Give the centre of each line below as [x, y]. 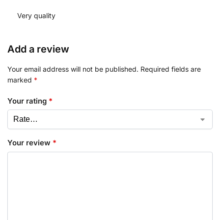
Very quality [36, 16]
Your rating [28, 101]
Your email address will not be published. [73, 69]
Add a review [38, 49]
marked [21, 80]
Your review [30, 143]
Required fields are [171, 69]
